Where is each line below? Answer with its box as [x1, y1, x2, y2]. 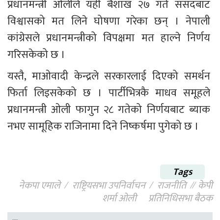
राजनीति [157, 177, 186, 194]
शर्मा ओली [102, 190, 137, 207]
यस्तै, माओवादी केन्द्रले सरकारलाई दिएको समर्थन [7, 67, 213, 86]
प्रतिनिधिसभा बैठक [148, 190, 213, 207]
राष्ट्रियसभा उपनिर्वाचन [72, 177, 145, 194]
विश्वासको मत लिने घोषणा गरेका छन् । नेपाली [7, 12, 213, 31]
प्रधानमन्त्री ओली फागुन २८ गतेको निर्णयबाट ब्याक [7, 101, 213, 119]
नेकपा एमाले [19, 177, 60, 194]
